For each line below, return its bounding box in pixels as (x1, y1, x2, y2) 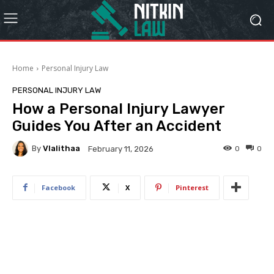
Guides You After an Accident (12, 117, 221, 135)
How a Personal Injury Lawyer (12, 100, 224, 117)
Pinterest (176, 182, 209, 192)
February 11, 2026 (88, 144, 154, 154)
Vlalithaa (43, 144, 80, 154)
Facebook (42, 182, 75, 192)
